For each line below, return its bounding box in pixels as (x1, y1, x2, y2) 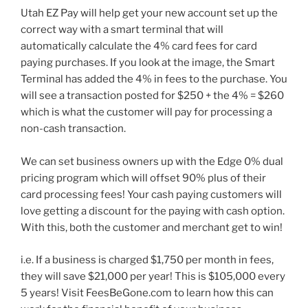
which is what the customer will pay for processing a (21, 106, 272, 119)
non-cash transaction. (21, 122, 126, 135)
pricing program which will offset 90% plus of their (21, 172, 266, 185)
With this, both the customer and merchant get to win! (21, 221, 283, 234)
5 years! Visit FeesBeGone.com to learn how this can (21, 286, 274, 299)
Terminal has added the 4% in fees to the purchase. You (21, 73, 287, 86)
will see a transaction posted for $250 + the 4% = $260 (21, 89, 284, 102)
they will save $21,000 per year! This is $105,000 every (21, 269, 285, 283)
